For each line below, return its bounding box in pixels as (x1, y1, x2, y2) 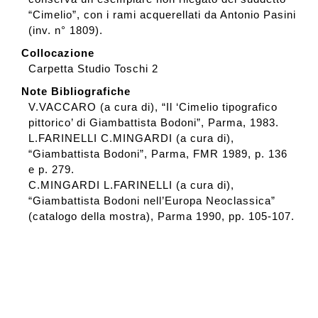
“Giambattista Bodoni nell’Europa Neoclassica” (28, 194, 275, 207)
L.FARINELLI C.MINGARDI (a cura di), (28, 132, 234, 145)
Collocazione (21, 47, 94, 60)
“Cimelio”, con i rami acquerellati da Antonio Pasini (28, 9, 296, 21)
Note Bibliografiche (21, 85, 131, 98)
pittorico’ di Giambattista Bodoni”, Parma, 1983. (28, 116, 279, 129)
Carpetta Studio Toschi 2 (28, 62, 158, 75)
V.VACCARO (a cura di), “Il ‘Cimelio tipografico (28, 101, 278, 114)
